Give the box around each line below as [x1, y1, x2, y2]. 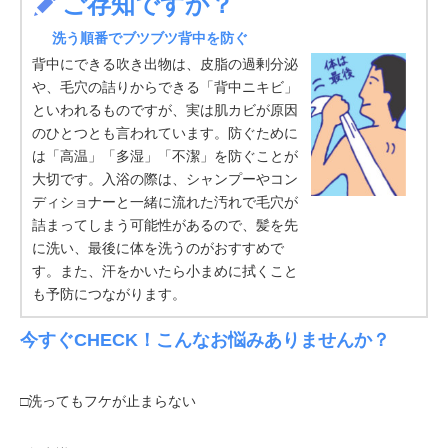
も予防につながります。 [32, 286, 186, 303]
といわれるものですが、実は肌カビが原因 [32, 102, 298, 119]
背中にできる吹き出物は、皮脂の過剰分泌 [32, 56, 298, 73]
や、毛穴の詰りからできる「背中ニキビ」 [32, 79, 298, 96]
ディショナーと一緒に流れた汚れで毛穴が [32, 194, 298, 211]
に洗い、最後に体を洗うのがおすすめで [32, 240, 284, 257]
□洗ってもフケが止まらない [20, 393, 196, 410]
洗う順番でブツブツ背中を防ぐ [52, 30, 248, 47]
